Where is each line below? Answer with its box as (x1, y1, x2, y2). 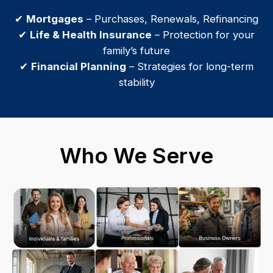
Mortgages (26, 12, 83, 25)
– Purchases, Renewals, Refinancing (83, 12, 258, 25)
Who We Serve (60, 142, 213, 168)
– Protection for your (152, 28, 255, 41)
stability (118, 76, 155, 88)
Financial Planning (31, 60, 126, 73)
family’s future (103, 44, 170, 57)
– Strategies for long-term (126, 60, 253, 73)
